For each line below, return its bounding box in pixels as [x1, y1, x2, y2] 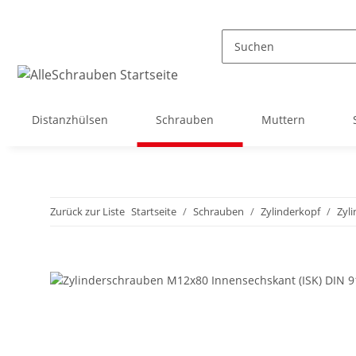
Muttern [261, 111, 305, 127]
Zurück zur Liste [50, 204, 125, 219]
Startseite [131, 204, 176, 219]
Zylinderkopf [261, 204, 320, 219]
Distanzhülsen [32, 111, 108, 127]
